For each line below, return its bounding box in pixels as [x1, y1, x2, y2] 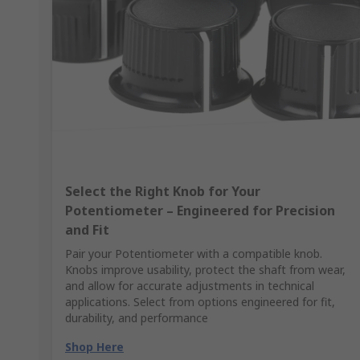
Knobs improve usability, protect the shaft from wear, [65, 262, 346, 278]
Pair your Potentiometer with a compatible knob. [65, 246, 322, 262]
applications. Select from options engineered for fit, [65, 294, 335, 310]
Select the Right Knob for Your [65, 182, 260, 201]
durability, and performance [65, 310, 208, 326]
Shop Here [65, 339, 124, 355]
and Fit [65, 221, 109, 239]
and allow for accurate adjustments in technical [65, 278, 314, 294]
